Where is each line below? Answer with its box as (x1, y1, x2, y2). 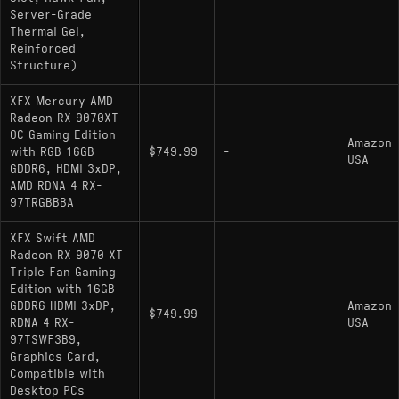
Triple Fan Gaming (10, 265, 116, 280)
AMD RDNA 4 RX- (10, 178, 102, 193)
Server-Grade (10, 7, 92, 22)
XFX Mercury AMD (10, 94, 113, 109)
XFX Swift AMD (10, 231, 95, 246)
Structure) (10, 58, 77, 73)
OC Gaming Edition (10, 127, 116, 142)
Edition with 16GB (10, 281, 115, 297)
